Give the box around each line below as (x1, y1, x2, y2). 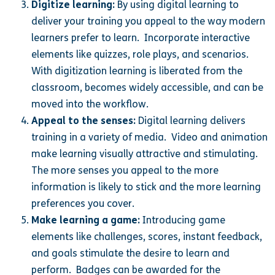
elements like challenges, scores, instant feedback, (31, 230, 263, 242)
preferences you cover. (31, 197, 135, 209)
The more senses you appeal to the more (31, 164, 219, 176)
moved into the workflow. (31, 98, 149, 110)
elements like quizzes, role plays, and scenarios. (31, 48, 252, 60)
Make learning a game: (31, 214, 141, 226)
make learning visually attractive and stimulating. (31, 147, 261, 160)
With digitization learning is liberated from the (31, 64, 243, 77)
